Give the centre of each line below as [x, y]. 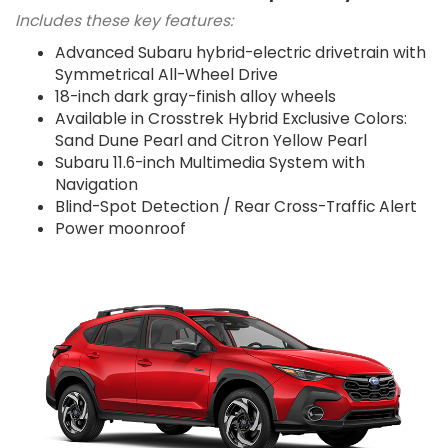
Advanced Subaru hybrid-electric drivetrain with [240, 52]
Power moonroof [120, 228]
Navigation [96, 184]
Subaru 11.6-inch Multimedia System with [210, 162]
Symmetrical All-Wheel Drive [166, 74]
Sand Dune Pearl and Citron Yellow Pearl [211, 140]
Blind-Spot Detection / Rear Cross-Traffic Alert [236, 206]
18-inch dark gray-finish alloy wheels [195, 96]
